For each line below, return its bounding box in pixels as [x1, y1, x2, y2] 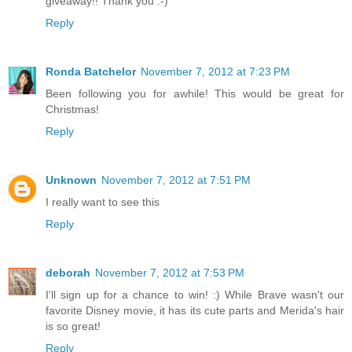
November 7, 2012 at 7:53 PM [95, 266, 244, 280]
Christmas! [46, 103, 99, 116]
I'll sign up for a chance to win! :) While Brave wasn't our [46, 288, 344, 302]
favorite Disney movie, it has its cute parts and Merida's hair [46, 304, 344, 317]
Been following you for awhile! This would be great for [46, 87, 344, 101]
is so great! [46, 320, 101, 333]
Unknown [46, 174, 97, 187]
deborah [46, 266, 90, 280]
